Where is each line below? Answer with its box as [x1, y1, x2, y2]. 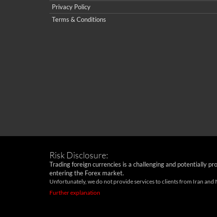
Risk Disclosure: [49, 150, 108, 161]
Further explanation [49, 189, 100, 197]
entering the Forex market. [49, 169, 124, 177]
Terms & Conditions [52, 15, 106, 24]
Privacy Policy [52, 3, 91, 11]
